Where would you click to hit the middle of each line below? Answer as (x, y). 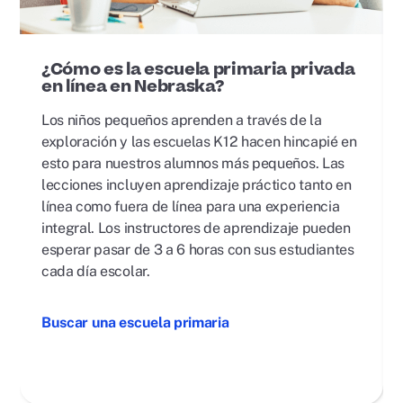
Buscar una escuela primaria (135, 323)
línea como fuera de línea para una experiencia (191, 207)
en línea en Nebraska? (133, 87)
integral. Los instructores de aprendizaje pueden (196, 228)
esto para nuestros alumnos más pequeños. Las (193, 164)
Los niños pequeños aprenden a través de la (182, 121)
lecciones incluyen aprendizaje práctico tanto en (197, 185)
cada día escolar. (96, 272)
